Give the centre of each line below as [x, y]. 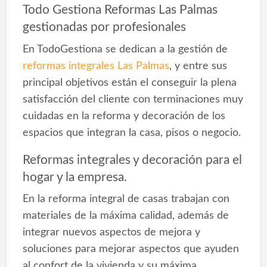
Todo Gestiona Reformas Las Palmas [120, 10]
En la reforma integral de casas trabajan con [126, 199]
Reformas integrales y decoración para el [132, 160]
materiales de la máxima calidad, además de [125, 216]
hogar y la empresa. [74, 177]
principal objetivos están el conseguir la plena [129, 82]
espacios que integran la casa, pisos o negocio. [131, 132]
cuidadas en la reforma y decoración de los [124, 116]
